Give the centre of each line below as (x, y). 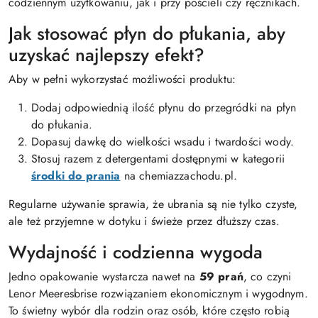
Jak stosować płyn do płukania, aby (147, 33)
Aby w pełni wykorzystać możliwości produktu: (122, 79)
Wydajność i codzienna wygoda (136, 252)
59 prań (221, 276)
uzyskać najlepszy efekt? (106, 55)
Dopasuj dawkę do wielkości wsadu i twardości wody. (163, 142)
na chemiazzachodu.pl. (179, 176)
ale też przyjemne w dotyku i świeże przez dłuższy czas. (144, 221)
